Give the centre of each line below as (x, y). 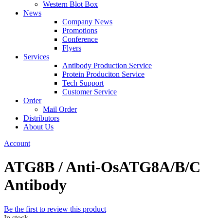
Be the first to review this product (55, 209)
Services (36, 57)
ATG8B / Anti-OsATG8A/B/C (102, 167)
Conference (80, 39)
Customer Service (90, 92)
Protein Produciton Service (103, 74)
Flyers (72, 48)
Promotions (80, 30)
